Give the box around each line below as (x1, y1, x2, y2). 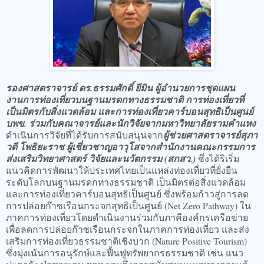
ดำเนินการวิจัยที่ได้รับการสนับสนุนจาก (6, 128, 163, 141)
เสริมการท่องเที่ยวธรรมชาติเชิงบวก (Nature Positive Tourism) (6, 234, 247, 247)
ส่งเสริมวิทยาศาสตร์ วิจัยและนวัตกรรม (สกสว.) (6, 151, 196, 165)
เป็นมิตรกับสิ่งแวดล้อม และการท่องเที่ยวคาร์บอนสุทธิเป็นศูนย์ (6, 104, 253, 118)
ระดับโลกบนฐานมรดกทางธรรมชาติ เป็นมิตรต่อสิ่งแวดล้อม (6, 175, 246, 188)
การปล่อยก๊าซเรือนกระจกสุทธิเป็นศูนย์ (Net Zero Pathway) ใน (6, 199, 251, 212)
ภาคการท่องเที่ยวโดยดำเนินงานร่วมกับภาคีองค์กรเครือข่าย (6, 210, 248, 223)
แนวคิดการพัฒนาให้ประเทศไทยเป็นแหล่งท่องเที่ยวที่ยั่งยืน (6, 163, 237, 176)
